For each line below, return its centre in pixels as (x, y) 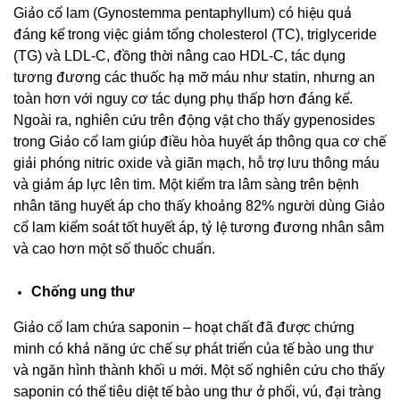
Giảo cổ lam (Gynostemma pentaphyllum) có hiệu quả (183, 13)
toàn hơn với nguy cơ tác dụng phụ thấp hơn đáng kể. (183, 99)
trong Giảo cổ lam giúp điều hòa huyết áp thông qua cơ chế (200, 142)
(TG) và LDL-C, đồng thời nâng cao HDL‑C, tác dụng (179, 56)
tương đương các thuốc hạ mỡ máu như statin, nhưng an (194, 78)
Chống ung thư (83, 292)
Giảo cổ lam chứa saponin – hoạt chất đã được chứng (184, 328)
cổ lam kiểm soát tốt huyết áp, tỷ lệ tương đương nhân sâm (199, 228)
